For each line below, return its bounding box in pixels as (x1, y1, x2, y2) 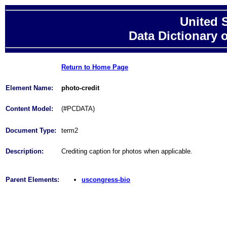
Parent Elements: (6, 176, 59, 183)
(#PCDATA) (61, 105, 95, 112)
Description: (6, 147, 44, 155)
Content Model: (6, 105, 53, 112)
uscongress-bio (82, 176, 130, 183)
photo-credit (61, 84, 99, 92)
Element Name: (6, 84, 53, 92)
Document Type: (6, 127, 56, 134)
